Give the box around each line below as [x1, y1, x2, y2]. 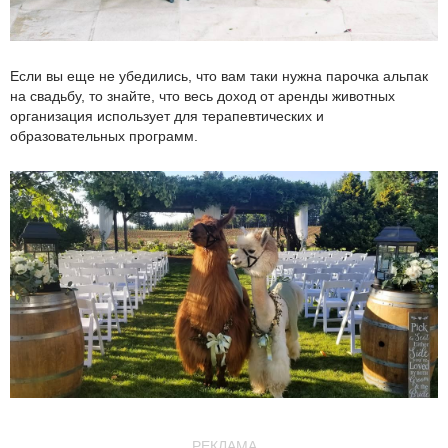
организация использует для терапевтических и [10, 108, 324, 124]
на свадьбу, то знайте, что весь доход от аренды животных [10, 88, 395, 104]
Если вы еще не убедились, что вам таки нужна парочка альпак [10, 68, 428, 84]
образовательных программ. [10, 128, 198, 144]
